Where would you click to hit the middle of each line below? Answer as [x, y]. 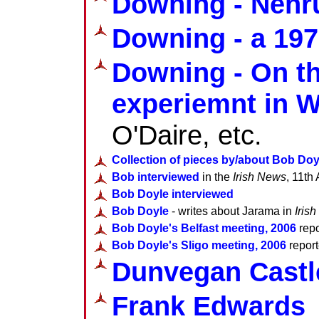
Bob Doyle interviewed [173, 194]
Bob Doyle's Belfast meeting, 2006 [204, 228]
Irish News [260, 177]
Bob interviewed [156, 177]
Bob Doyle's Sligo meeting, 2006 [199, 245]
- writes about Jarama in [232, 211]
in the [216, 177]
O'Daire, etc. [187, 135]
